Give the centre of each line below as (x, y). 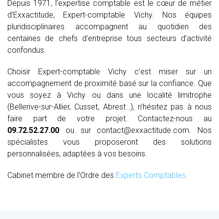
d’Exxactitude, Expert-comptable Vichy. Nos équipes (109, 15)
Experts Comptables (151, 175)
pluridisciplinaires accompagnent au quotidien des (109, 26)
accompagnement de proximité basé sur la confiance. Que (109, 83)
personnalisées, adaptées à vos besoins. (77, 153)
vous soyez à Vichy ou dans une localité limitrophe (109, 95)
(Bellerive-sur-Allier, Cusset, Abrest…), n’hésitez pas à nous (109, 107)
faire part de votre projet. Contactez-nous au (109, 118)
